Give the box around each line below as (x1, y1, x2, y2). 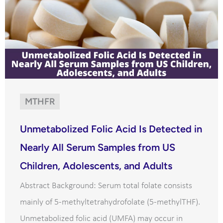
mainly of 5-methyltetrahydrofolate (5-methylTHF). (20, 198, 200, 208)
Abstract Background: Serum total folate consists (20, 181, 192, 191)
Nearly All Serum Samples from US (20, 141, 175, 154)
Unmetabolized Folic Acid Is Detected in (20, 123, 202, 135)
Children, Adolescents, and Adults (20, 160, 172, 172)
